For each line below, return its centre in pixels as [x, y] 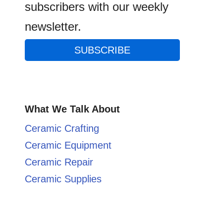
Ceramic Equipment [68, 145]
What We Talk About [72, 109]
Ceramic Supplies [63, 179]
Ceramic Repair [59, 162]
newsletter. [53, 26]
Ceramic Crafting [62, 128]
